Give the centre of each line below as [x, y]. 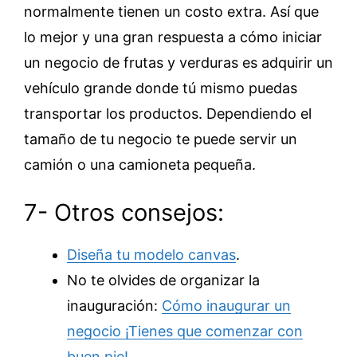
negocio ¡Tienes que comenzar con [185, 331]
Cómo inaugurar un [226, 306]
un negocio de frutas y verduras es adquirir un [178, 63]
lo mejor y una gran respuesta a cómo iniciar [173, 37]
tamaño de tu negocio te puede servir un [161, 139]
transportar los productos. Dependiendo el [168, 114]
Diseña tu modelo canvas [151, 255]
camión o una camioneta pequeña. [140, 165]
